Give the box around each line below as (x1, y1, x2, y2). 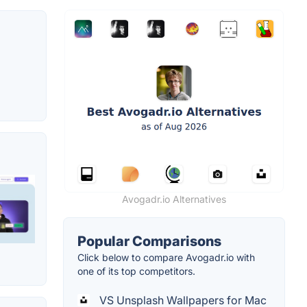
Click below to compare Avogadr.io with (77, 251, 255, 263)
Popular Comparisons (77, 232, 221, 249)
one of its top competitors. (77, 265, 195, 277)
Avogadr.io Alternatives (122, 193, 226, 205)
